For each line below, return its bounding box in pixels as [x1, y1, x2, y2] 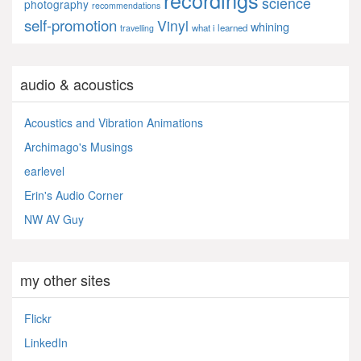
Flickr [24, 309, 52, 326]
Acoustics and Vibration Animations [24, 114, 203, 131]
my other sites [20, 268, 110, 290]
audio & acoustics [20, 73, 134, 94]
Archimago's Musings [24, 138, 133, 155]
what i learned [192, 20, 247, 34]
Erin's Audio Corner [24, 186, 123, 203]
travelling [120, 21, 154, 34]
